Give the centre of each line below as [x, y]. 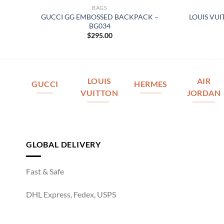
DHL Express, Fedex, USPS [71, 194]
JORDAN [204, 93]
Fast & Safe [45, 171]
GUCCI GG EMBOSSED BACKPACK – [100, 16]
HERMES [151, 84]
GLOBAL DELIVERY [63, 144]
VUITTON [99, 93]
